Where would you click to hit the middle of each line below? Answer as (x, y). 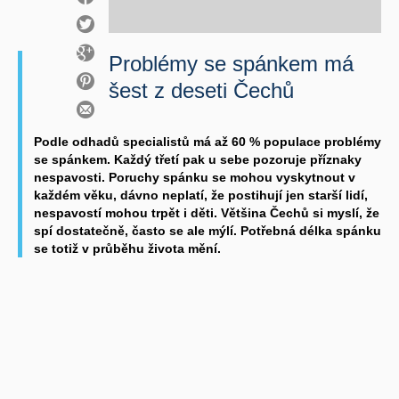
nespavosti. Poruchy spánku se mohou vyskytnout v (195, 177)
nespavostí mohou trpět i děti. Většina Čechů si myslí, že (207, 212)
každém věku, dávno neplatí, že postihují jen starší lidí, (201, 195)
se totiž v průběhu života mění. (127, 248)
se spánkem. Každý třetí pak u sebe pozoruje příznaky (198, 159)
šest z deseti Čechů (201, 90)
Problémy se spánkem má (231, 63)
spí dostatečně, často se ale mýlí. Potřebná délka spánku (208, 230)
